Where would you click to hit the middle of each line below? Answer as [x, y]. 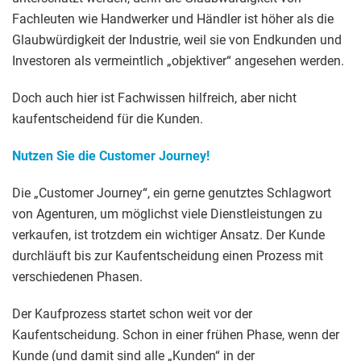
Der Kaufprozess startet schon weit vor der [132, 314]
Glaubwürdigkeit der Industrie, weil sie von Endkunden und [177, 40]
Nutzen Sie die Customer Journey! [111, 156]
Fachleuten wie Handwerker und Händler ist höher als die [173, 19]
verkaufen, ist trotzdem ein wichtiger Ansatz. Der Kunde [168, 235]
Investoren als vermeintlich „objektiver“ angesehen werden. [178, 61]
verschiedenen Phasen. [77, 277]
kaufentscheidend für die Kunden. [108, 119]
